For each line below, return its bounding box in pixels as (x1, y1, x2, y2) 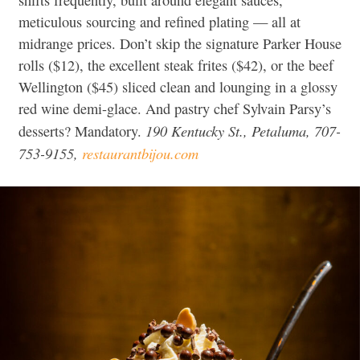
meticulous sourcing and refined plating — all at (18, 11, 301, 31)
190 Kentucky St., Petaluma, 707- (141, 120, 341, 141)
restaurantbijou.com (82, 142, 198, 163)
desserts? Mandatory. (18, 121, 141, 141)
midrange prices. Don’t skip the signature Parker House (18, 33, 342, 53)
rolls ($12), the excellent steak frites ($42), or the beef (18, 55, 333, 75)
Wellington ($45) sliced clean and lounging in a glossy (18, 76, 337, 96)
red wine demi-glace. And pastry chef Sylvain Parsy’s (18, 98, 331, 118)
